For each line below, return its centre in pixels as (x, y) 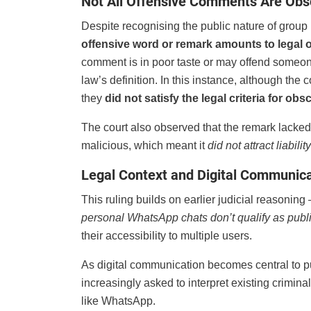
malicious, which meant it (144, 146)
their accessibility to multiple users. (167, 236)
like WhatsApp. (118, 301)
